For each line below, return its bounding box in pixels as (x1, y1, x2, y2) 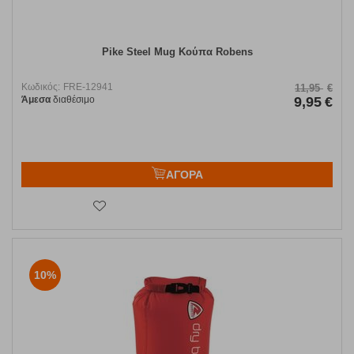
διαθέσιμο (51, 94, 95, 106)
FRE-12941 (63, 81, 113, 93)
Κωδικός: (21, 81, 60, 93)
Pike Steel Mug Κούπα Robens (101, 46, 253, 58)
